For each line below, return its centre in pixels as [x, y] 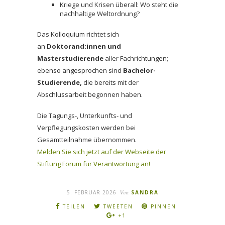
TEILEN [74, 206]
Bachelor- [139, 70]
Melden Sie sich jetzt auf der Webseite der [102, 151]
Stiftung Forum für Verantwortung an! [94, 163]
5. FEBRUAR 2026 [91, 192]
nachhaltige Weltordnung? [100, 13]
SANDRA [145, 192]
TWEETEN [118, 206]
